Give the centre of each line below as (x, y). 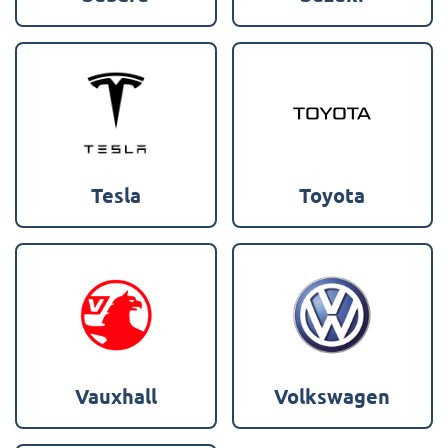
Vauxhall (115, 395)
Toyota (332, 194)
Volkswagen (332, 395)
